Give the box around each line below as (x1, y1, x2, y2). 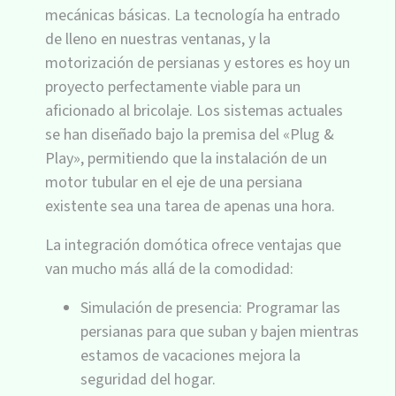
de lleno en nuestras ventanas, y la (45, 27, 270, 50)
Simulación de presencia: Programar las (80, 296, 340, 319)
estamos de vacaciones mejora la (80, 344, 301, 367)
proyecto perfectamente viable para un (45, 75, 301, 98)
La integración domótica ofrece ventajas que (45, 233, 341, 256)
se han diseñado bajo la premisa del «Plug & (45, 123, 334, 146)
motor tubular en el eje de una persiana (45, 171, 302, 194)
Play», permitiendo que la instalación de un (45, 147, 327, 170)
